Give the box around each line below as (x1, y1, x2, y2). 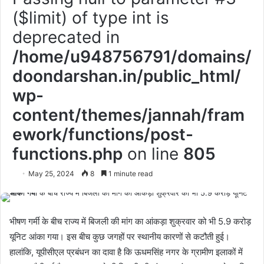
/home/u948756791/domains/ (12, 47, 252, 67)
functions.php (12, 144, 123, 164)
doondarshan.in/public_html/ (12, 66, 241, 86)
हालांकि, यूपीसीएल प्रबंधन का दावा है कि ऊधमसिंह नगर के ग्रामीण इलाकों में (9, 246, 243, 258)
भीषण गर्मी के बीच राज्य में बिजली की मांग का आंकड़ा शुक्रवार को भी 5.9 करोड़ (9, 216, 251, 227)
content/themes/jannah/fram (12, 105, 245, 125)
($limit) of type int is (12, 8, 169, 28)
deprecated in (12, 27, 120, 47)
